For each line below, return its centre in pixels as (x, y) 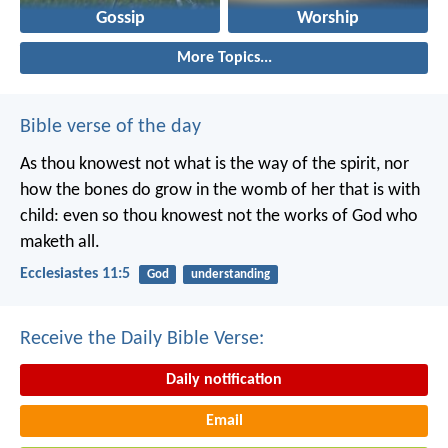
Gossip (120, 19)
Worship (328, 19)
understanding (230, 274)
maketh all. (60, 242)
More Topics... (224, 57)
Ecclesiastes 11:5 (75, 273)
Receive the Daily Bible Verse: (142, 338)
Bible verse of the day (110, 126)
